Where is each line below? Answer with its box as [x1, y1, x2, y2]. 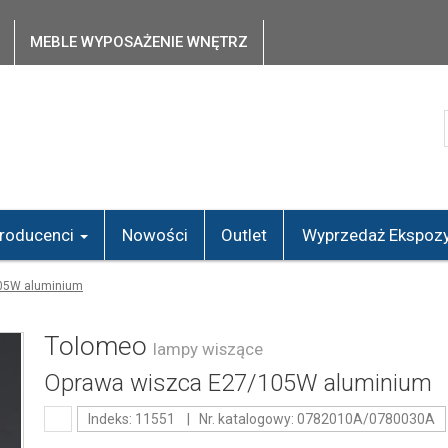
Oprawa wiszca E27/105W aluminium [43, 369, 432, 397]
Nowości [121, 225, 188, 245]
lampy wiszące [152, 339, 263, 359]
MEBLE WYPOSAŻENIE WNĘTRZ [30, 33, 248, 51]
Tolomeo [43, 331, 153, 361]
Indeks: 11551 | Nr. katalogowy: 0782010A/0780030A [87, 411, 435, 427]
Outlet [221, 225, 267, 245]
